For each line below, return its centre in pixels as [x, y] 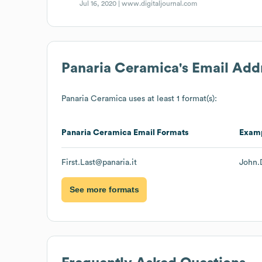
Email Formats [160, 132]
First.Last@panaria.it [99, 162]
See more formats [104, 190]
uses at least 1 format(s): [172, 99]
